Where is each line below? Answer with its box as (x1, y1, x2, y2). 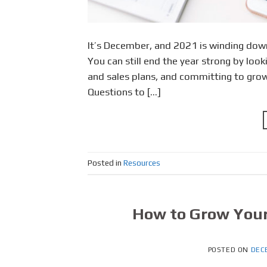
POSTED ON (207, 246, 251, 254)
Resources (123, 157, 160, 167)
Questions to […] (88, 85, 161, 98)
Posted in (88, 157, 123, 167)
